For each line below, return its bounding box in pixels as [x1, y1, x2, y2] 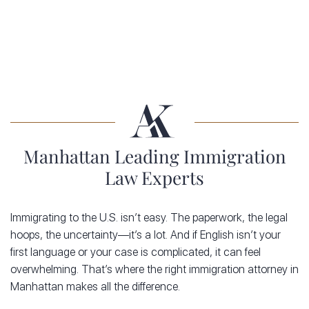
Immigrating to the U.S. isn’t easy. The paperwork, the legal [10, 210, 288, 224]
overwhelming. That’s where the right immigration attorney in [10, 262, 299, 276]
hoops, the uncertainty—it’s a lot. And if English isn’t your [10, 228, 281, 241]
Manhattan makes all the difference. [10, 279, 180, 293]
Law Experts [105, 165, 204, 190]
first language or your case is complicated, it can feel [10, 245, 261, 259]
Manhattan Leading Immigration [23, 143, 286, 168]
